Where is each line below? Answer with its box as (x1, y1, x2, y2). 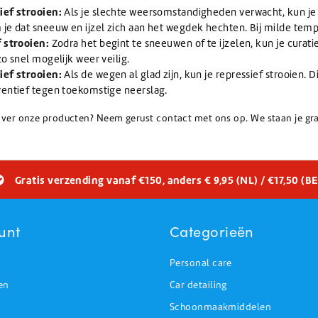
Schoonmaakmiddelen (170, 300, 272, 313)
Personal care (170, 256, 232, 269)
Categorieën (170, 220, 254, 241)
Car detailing (170, 278, 227, 291)
